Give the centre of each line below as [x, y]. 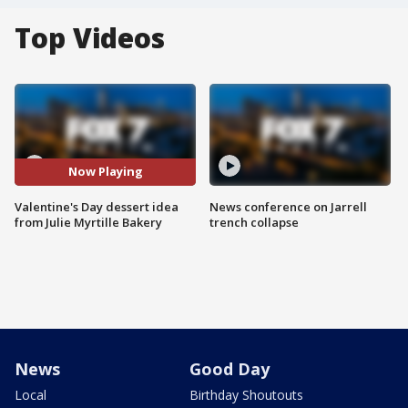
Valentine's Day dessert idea [97, 206]
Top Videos [90, 38]
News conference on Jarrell [288, 206]
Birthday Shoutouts [246, 394]
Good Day [229, 368]
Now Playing [105, 172]
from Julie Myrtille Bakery [88, 222]
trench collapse [254, 222]
